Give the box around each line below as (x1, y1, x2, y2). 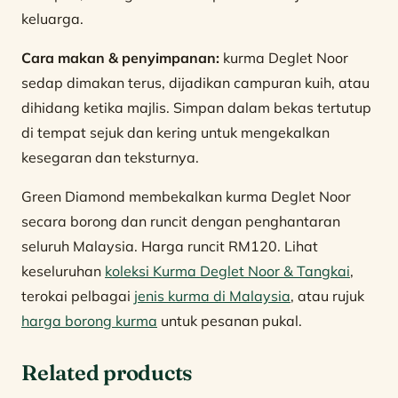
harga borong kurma (21, 311, 157, 330)
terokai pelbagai (21, 286, 134, 305)
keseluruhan (21, 261, 105, 280)
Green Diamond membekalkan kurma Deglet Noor (21, 187, 351, 205)
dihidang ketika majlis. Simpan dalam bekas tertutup (21, 98, 371, 116)
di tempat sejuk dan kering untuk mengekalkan (21, 123, 330, 141)
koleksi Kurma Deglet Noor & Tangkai (105, 261, 350, 280)
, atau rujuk (291, 286, 364, 305)
